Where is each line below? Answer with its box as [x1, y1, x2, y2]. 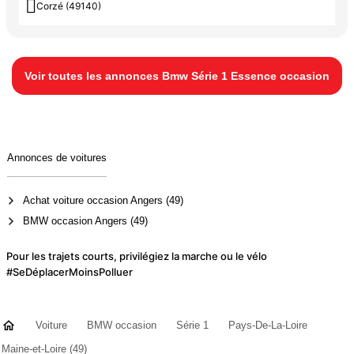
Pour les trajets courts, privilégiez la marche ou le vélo [6, 249, 267, 262]
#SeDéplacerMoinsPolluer [6, 265, 133, 278]
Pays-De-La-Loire [228, 319, 307, 331]
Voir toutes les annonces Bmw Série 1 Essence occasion [24, 70, 330, 83]
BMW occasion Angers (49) [22, 215, 148, 228]
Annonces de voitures [6, 152, 107, 164]
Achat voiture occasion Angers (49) [22, 194, 183, 207]
